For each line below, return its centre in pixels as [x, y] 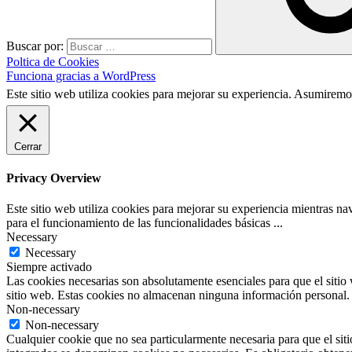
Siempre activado [49, 267]
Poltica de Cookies [53, 61]
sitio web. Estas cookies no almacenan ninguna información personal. [178, 295]
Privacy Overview [54, 178]
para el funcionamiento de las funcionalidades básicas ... [145, 223]
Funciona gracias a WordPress [81, 75]
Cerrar [28, 146]
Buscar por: [37, 46]
